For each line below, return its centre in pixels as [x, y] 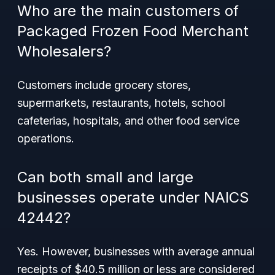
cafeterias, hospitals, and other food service [128, 121]
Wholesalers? [64, 51]
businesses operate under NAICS [133, 197]
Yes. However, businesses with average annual [136, 251]
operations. [46, 138]
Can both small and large [105, 177]
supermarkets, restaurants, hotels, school [121, 103]
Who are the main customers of [128, 11]
